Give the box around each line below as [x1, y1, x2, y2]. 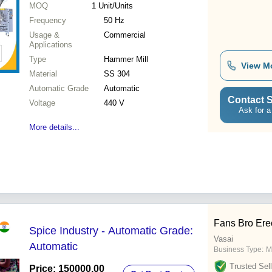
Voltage [29, 98, 55, 108]
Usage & [29, 30, 59, 40]
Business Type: [214, 245, 263, 254]
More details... [29, 123, 80, 132]
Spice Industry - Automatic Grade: [29, 225, 193, 237]
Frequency [29, 16, 66, 25]
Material [29, 69, 57, 79]
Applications [29, 40, 72, 50]
